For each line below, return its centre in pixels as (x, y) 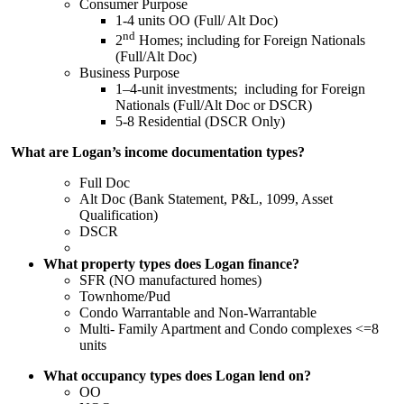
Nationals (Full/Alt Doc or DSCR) (214, 106)
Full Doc (105, 183)
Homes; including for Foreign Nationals (250, 41)
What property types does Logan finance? (171, 264)
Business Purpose (129, 73)
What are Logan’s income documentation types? (158, 152)
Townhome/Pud (125, 297)
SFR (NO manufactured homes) (170, 280)
